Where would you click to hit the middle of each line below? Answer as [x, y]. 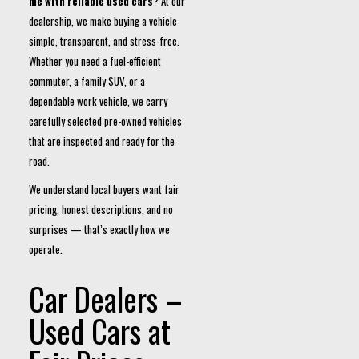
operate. [46, 249]
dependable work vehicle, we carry [98, 101]
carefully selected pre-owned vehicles [105, 121]
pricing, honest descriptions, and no [101, 209]
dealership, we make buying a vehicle [103, 21]
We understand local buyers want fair [104, 189]
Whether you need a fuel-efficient [95, 61]
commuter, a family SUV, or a [87, 81]
